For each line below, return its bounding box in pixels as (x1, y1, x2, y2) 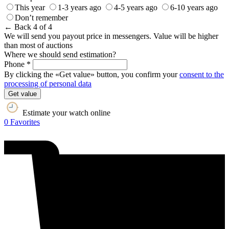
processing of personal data (4, 79, 91, 88)
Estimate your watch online (22, 108, 110, 118)
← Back (4, 22, 31, 32)
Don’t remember (15, 13, 68, 22)
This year (15, 3, 45, 12)
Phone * (4, 60, 31, 69)
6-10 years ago (170, 3, 218, 12)
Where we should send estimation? (4, 50, 116, 59)
